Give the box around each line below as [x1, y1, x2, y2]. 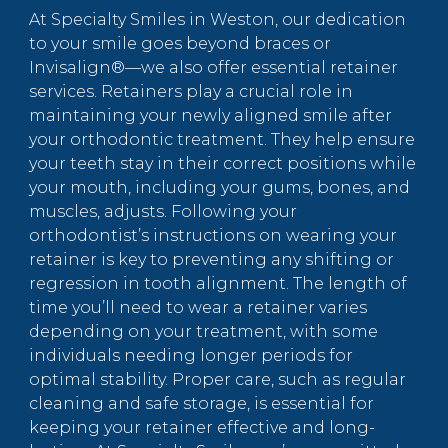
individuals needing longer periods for [29, 346, 353, 366]
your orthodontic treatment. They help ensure [29, 130, 415, 150]
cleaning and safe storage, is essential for [29, 394, 374, 414]
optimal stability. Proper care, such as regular [29, 370, 406, 390]
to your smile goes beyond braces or [29, 34, 331, 54]
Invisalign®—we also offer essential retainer [29, 58, 398, 78]
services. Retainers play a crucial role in [29, 82, 353, 102]
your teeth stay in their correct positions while [29, 154, 416, 174]
